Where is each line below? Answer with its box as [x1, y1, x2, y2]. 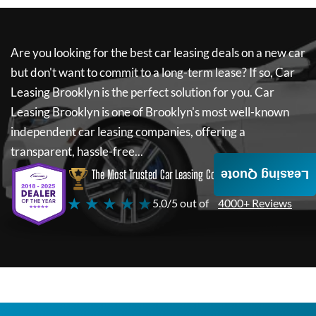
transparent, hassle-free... [11, 144, 143, 159]
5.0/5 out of [152, 196, 209, 209]
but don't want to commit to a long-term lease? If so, [11, 65, 273, 80]
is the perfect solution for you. [99, 85, 255, 99]
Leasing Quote [221, 167, 309, 182]
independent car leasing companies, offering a [11, 124, 245, 139]
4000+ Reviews [218, 196, 292, 209]
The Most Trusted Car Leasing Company [92, 167, 241, 182]
